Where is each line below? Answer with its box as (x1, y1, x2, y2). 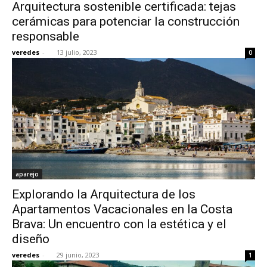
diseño (12, 231, 49, 246)
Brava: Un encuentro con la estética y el (12, 216, 226, 231)
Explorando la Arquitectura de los (12, 187, 195, 201)
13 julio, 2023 (57, 47, 97, 57)
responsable (12, 29, 79, 44)
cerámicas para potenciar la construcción (12, 14, 240, 29)
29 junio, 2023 (57, 250, 100, 259)
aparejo (15, 169, 39, 178)
